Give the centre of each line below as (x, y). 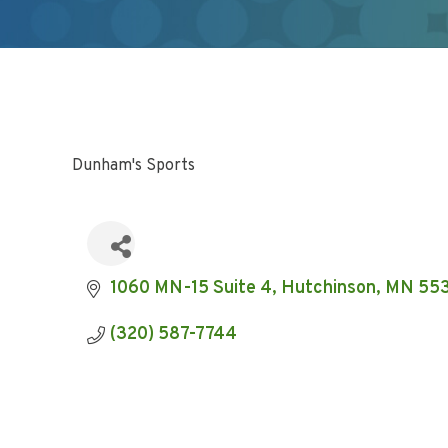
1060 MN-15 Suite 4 (190, 288)
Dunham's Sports (133, 166)
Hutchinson (328, 288)
